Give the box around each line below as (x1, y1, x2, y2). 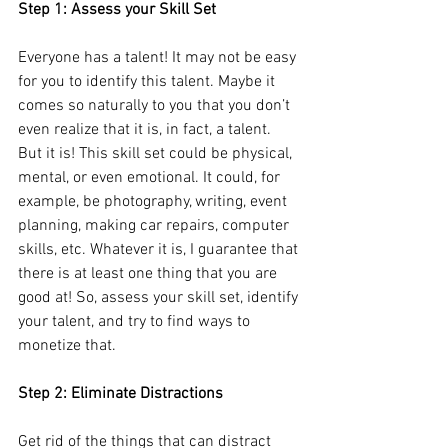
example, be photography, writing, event (18, 191, 291, 212)
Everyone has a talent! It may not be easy (18, 47, 300, 68)
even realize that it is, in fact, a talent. (18, 119, 275, 140)
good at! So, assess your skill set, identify (18, 287, 302, 308)
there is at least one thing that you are (18, 263, 281, 284)
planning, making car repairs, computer (18, 215, 293, 236)
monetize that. (18, 335, 116, 356)
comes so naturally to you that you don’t (18, 95, 294, 116)
